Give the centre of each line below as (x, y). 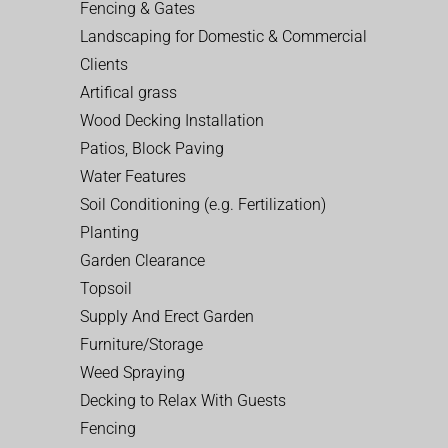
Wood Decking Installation (172, 120)
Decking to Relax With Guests (183, 400)
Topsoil (106, 288)
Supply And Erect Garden (167, 316)
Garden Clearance (142, 260)
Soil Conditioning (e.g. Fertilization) (203, 204)
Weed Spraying (132, 372)
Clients (104, 64)
